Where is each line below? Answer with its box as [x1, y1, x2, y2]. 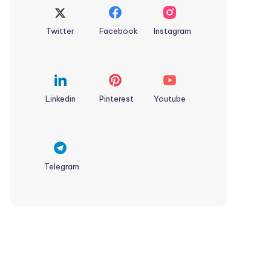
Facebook [99, 26, 138, 36]
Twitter [46, 26, 75, 36]
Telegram [44, 162, 80, 172]
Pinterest [99, 94, 134, 104]
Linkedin [45, 94, 76, 104]
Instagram [154, 26, 192, 36]
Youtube [154, 94, 186, 104]
